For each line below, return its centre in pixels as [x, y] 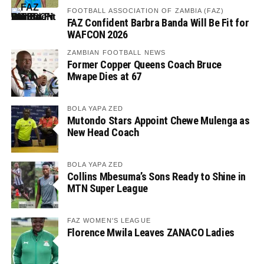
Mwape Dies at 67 [104, 76]
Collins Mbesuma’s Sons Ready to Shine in [156, 176]
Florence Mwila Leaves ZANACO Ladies [151, 232]
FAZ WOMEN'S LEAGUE [109, 220]
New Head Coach [103, 132]
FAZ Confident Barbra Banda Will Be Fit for [158, 22]
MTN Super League [107, 188]
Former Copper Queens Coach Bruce [144, 64]
